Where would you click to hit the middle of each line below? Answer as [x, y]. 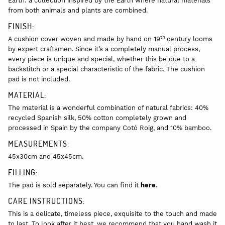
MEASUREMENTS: [39, 143]
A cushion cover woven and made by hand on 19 [84, 39]
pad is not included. [39, 79]
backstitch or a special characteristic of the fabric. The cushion [106, 69]
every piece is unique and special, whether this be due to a [101, 59]
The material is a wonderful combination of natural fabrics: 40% [108, 107]
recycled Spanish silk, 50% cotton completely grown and [97, 118]
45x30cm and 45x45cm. [46, 156]
